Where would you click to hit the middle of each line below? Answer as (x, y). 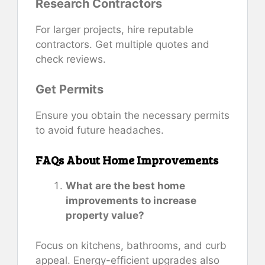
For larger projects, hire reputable (114, 30)
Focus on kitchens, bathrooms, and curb (131, 245)
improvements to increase (131, 201)
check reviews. (71, 59)
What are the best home (125, 186)
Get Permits (70, 89)
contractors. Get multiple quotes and (122, 45)
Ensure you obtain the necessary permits (132, 115)
